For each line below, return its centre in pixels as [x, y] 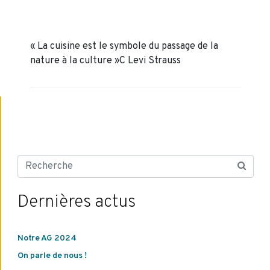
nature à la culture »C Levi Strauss [105, 61]
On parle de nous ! [52, 256]
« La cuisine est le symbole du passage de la [124, 46]
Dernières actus [76, 202]
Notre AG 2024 [47, 238]
